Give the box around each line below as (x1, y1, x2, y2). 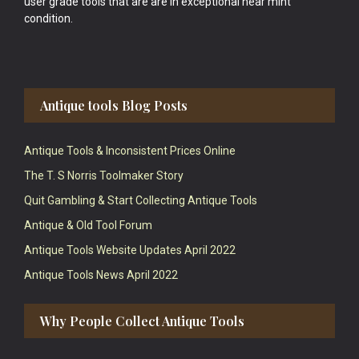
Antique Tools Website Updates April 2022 (24, 244, 236, 256)
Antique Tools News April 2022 (24, 268, 178, 281)
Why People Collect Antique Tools (40, 313, 244, 329)
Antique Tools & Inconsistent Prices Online (24, 144, 236, 157)
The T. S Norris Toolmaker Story (24, 169, 184, 182)
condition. (24, 12, 73, 25)
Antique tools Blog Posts (40, 97, 188, 114)
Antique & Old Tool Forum (24, 219, 152, 232)
